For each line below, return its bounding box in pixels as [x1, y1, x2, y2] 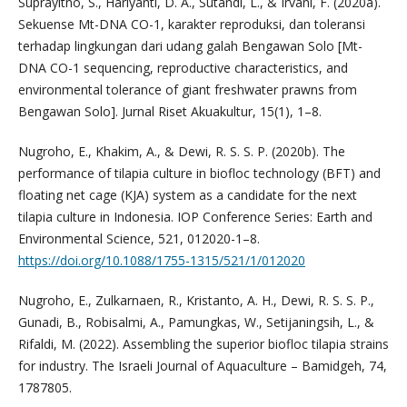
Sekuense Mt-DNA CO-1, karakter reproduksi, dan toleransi [17, 15, 365, 34]
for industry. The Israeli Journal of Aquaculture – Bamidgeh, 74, [17, 357, 387, 375]
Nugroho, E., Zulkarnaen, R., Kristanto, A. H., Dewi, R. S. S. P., [17, 292, 374, 310]
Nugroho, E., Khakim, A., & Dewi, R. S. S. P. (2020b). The [17, 143, 345, 161]
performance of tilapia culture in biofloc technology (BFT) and [17, 164, 381, 183]
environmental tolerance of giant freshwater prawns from [17, 81, 357, 99]
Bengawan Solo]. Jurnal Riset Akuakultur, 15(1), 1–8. [17, 103, 322, 121]
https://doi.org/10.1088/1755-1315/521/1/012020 [17, 252, 305, 270]
